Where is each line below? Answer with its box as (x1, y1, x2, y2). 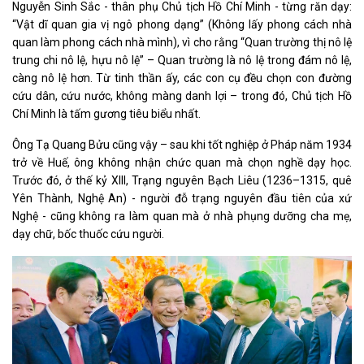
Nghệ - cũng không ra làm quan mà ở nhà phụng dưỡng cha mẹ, (12, 209, 352, 223)
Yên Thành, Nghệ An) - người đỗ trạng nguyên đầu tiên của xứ (12, 191, 352, 205)
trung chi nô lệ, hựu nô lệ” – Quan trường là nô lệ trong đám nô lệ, (12, 53, 352, 67)
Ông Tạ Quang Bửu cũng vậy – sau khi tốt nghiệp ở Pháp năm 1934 (12, 137, 352, 151)
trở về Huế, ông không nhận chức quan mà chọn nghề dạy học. (12, 155, 352, 169)
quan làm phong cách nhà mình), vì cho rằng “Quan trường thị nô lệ (12, 35, 352, 49)
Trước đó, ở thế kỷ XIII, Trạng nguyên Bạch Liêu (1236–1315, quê (12, 173, 352, 187)
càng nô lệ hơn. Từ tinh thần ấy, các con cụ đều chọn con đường (12, 71, 352, 84)
